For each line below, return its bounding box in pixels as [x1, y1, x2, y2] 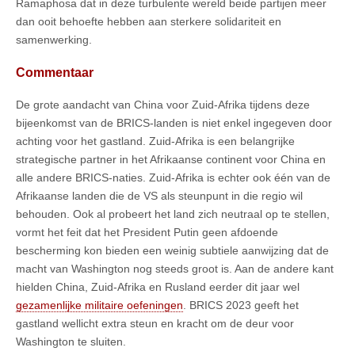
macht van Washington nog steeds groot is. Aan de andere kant [16, 262, 334, 276]
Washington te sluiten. [16, 335, 126, 349]
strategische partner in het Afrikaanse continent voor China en [16, 153, 326, 166]
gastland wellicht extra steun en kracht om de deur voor [16, 317, 294, 330]
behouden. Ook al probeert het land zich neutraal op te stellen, [16, 208, 330, 221]
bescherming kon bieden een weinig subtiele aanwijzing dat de [16, 244, 329, 258]
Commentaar [16, 65, 94, 79]
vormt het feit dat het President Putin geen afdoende [16, 226, 278, 239]
